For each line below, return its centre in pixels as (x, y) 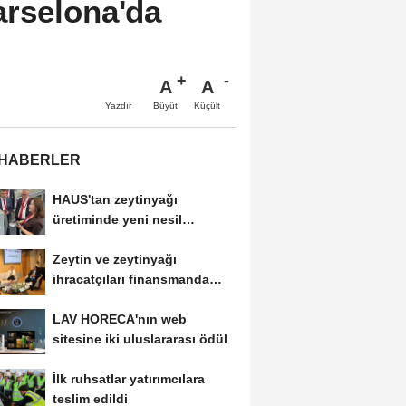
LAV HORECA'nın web (119, 319)
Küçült (207, 106)
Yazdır (118, 106)
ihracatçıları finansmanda (130, 280)
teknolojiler (87, 240)
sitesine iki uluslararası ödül (140, 339)
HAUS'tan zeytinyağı (115, 200)
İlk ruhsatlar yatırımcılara (128, 378)
